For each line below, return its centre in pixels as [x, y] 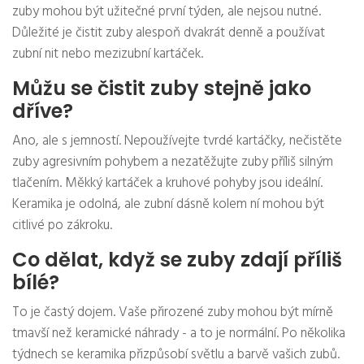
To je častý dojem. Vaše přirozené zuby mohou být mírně [173, 313]
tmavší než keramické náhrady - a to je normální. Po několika [179, 334]
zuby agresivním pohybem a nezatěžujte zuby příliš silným [173, 162]
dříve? [43, 111]
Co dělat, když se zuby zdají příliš [177, 260]
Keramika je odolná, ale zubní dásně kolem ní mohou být [168, 205]
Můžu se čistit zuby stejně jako [162, 89]
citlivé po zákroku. [62, 226]
